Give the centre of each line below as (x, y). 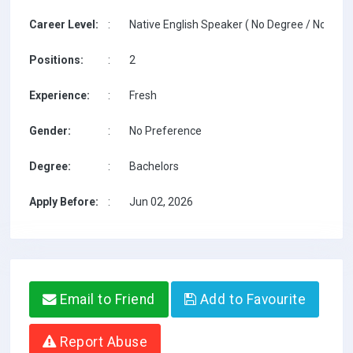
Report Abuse (102, 342)
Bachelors (154, 166)
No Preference (165, 131)
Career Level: (64, 24)
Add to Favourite (251, 299)
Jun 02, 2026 (161, 202)
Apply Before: (64, 202)
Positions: (56, 60)
